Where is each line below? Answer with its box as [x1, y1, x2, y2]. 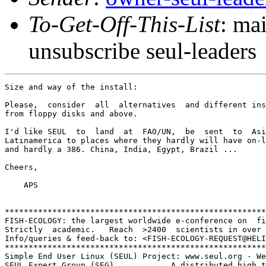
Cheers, [5, 162, 38, 172]
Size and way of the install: [5, 82, 138, 91]
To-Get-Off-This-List [28, 11, 220, 37]
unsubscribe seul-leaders [28, 37, 256, 64]
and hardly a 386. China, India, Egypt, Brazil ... [5, 144, 237, 154]
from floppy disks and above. [5, 109, 138, 118]
